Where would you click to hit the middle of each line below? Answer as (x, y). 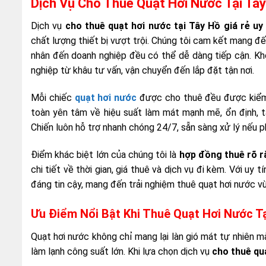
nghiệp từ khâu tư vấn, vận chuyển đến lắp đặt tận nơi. (142, 71)
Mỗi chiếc (53, 98)
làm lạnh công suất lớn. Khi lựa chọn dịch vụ (121, 251)
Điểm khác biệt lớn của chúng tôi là (105, 154)
